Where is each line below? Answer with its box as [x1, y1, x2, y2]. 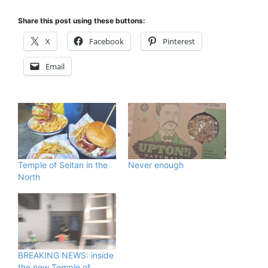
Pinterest [163, 36, 195, 47]
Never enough [128, 160, 184, 170]
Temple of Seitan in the [18, 160, 108, 170]
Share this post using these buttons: [18, 16, 145, 26]
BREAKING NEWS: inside [18, 249, 114, 260]
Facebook [89, 36, 124, 47]
